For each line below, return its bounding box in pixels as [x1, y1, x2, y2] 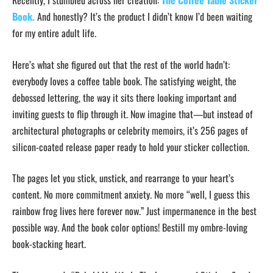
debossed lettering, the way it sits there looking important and [12, 90, 236, 105]
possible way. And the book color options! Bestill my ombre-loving [12, 220, 247, 235]
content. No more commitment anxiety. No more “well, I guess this [12, 187, 250, 202]
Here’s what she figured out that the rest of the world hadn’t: [12, 57, 230, 72]
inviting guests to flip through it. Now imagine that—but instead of [12, 106, 253, 121]
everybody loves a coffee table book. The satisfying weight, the [12, 73, 236, 88]
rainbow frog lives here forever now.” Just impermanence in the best [12, 204, 257, 219]
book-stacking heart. [12, 236, 86, 252]
